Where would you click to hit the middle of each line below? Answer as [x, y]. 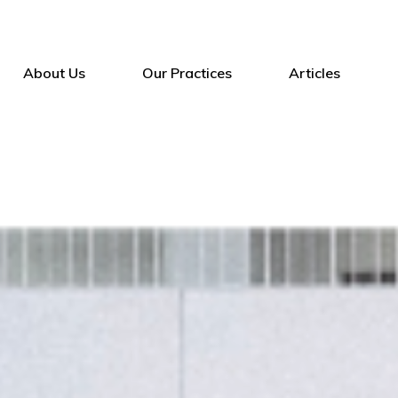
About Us [54, 73]
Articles [314, 73]
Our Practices [187, 73]
